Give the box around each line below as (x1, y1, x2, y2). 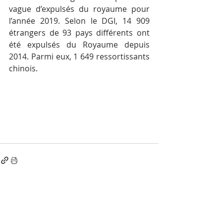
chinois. (9, 63, 38, 74)
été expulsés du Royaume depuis (9, 39, 150, 51)
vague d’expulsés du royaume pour (9, 3, 150, 15)
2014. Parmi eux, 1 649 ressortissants (9, 51, 150, 62)
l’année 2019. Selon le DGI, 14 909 (9, 15, 150, 27)
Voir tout (130, 192, 159, 202)
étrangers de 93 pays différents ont (9, 27, 150, 39)
